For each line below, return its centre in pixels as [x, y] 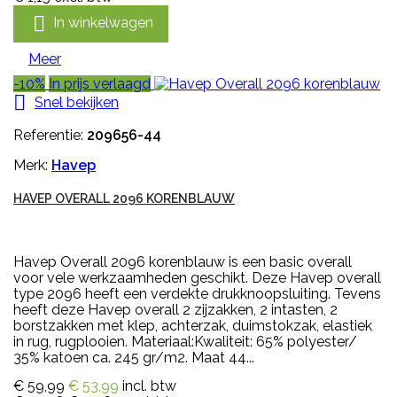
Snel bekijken [77, 102]
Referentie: [50, 136]
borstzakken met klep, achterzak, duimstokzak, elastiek [193, 326]
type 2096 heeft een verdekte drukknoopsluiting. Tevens [197, 294]
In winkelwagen [103, 22]
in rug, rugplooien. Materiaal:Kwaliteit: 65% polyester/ [185, 342]
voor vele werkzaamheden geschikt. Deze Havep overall [197, 278]
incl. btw [149, 386]
